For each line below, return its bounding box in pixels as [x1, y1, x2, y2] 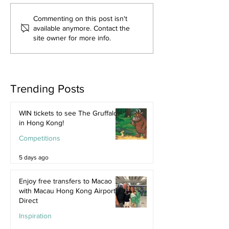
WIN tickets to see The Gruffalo [19, 108, 118, 117]
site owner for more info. [33, 33, 111, 42]
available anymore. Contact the [33, 24, 130, 32]
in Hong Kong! [19, 118, 64, 127]
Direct [19, 196, 38, 204]
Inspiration [19, 211, 52, 220]
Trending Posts [10, 82, 84, 95]
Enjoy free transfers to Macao [19, 176, 112, 185]
